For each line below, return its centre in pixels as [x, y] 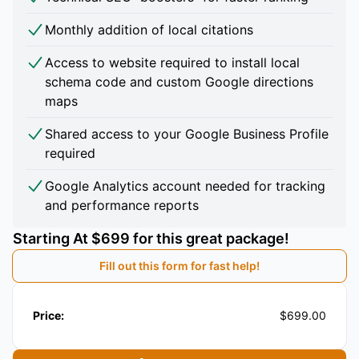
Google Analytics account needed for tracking [185, 186]
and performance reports [122, 206]
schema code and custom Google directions [179, 82]
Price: [48, 316]
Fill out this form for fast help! [179, 266]
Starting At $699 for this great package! [151, 239]
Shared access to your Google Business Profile [187, 134]
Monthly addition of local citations [149, 30]
